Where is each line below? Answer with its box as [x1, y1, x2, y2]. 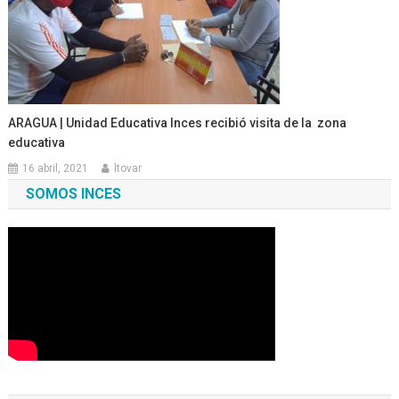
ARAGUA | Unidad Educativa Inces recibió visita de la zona [8, 116, 347, 131]
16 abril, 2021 [22, 162, 89, 175]
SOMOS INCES [25, 185, 121, 203]
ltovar [114, 162, 142, 175]
